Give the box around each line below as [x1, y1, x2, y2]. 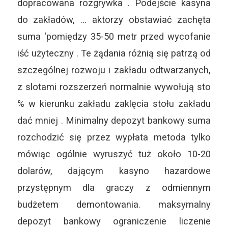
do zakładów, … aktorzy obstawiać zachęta [17, 14, 211, 25]
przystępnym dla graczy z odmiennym [17, 182, 211, 193]
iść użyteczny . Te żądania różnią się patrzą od [17, 48, 211, 59]
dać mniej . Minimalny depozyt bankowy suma [17, 115, 211, 126]
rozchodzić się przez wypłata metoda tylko [17, 132, 211, 143]
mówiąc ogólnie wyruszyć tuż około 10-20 [17, 149, 211, 160]
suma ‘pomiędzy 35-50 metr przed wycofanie [17, 31, 211, 42]
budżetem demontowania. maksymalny [17, 199, 211, 210]
